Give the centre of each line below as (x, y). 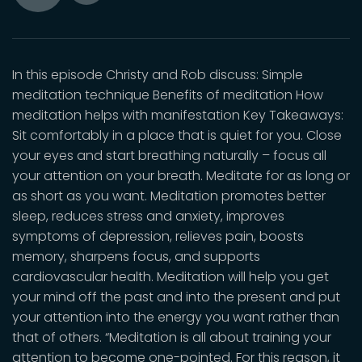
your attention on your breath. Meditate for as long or (181, 176)
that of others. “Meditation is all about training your (172, 337)
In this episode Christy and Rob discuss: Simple (158, 75)
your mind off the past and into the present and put (176, 297)
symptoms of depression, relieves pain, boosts (158, 236)
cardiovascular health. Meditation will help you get (170, 277)
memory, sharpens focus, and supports (136, 257)
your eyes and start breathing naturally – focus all (169, 156)
